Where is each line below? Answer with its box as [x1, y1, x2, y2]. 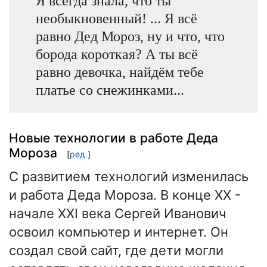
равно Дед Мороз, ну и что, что [35, 28, 225, 45]
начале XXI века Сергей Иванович [9, 205, 226, 221]
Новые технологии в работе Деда [9, 131, 218, 146]
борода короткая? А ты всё [35, 46, 198, 63]
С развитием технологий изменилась [9, 168, 249, 184]
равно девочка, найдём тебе [35, 64, 204, 80]
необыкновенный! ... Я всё [35, 10, 197, 27]
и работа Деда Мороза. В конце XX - [9, 187, 241, 203]
